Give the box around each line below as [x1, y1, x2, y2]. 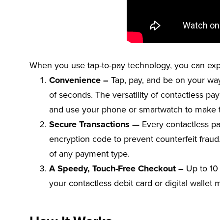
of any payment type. [49, 147, 130, 160]
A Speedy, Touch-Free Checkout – [49, 162, 184, 175]
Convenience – [49, 73, 109, 86]
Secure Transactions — [49, 117, 142, 131]
